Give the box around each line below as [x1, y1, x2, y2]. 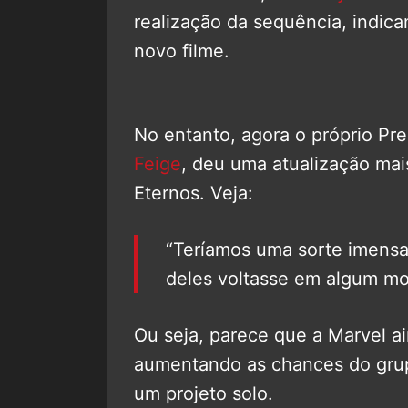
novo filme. [134, 39, 229, 62]
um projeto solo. [134, 382, 273, 404]
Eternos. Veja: [134, 181, 253, 204]
